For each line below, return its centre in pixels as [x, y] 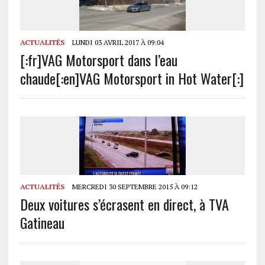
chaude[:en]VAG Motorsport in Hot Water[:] [132, 78]
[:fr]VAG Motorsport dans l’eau [98, 60]
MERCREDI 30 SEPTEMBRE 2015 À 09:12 [134, 186]
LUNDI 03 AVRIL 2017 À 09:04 [117, 43]
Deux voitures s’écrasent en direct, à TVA [124, 204]
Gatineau [42, 222]
